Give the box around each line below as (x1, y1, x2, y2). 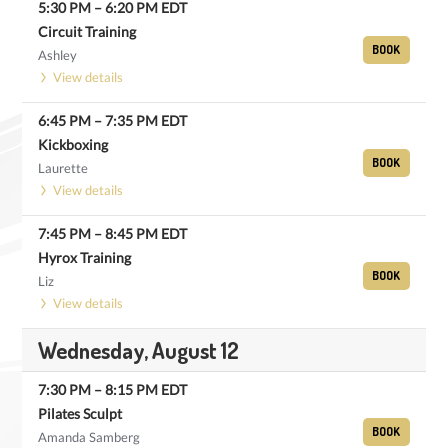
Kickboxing (38, 136, 108, 153)
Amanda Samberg (38, 429, 140, 445)
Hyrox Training (38, 249, 131, 266)
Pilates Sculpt (38, 405, 122, 422)
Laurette (38, 160, 88, 176)
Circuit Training (38, 23, 136, 40)
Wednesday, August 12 (38, 336, 239, 364)
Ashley (38, 47, 77, 63)
